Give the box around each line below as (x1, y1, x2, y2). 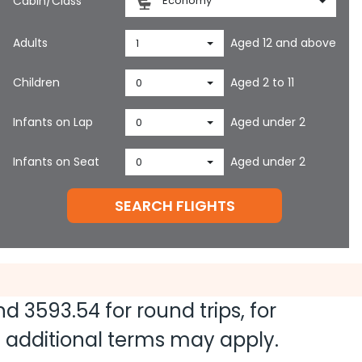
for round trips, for (100, 297, 276, 324)
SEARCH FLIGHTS (114, 196, 235, 216)
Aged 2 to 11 (230, 74, 295, 90)
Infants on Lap (13, 114, 93, 130)
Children (13, 74, 60, 90)
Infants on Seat (13, 154, 99, 170)
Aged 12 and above (230, 35, 337, 51)
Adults (13, 35, 48, 51)
